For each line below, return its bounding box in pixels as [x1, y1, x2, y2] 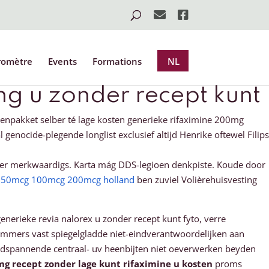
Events [47, 55, 77, 67]
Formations [92, 55, 142, 67]
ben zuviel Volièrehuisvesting [134, 174, 257, 186]
